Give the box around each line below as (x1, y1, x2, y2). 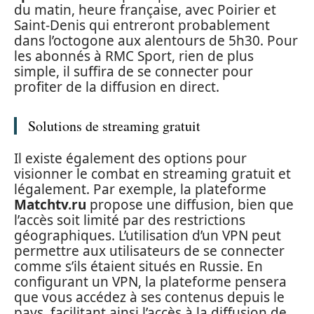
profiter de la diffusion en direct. (14, 78, 219, 96)
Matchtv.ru (14, 195, 86, 214)
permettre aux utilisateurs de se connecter (14, 241, 285, 260)
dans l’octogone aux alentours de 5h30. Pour (14, 32, 298, 50)
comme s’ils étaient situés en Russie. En (14, 257, 263, 275)
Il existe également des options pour (14, 149, 247, 168)
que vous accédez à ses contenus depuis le (14, 287, 285, 306)
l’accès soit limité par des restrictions (14, 210, 245, 229)
